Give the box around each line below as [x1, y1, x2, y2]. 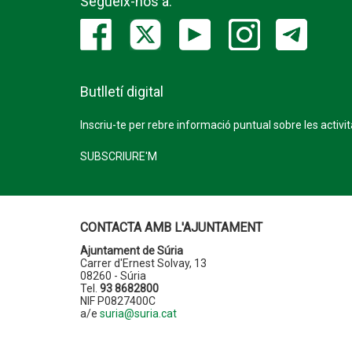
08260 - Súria [80, 269, 146, 282]
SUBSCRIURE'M [80, 150, 157, 163]
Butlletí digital [80, 83, 163, 100]
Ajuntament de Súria [80, 244, 183, 257]
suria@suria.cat [100, 307, 177, 320]
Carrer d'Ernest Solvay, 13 [80, 257, 207, 269]
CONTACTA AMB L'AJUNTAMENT [80, 220, 262, 235]
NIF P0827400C [80, 295, 156, 307]
